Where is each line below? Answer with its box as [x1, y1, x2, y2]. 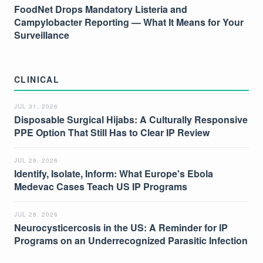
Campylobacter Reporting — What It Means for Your [14, 15, 244, 29]
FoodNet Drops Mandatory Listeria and [14, 2, 187, 16]
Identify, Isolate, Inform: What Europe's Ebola [14, 167, 213, 181]
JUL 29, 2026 [14, 156, 58, 165]
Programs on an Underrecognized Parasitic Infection [14, 234, 248, 248]
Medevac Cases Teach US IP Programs [14, 180, 187, 194]
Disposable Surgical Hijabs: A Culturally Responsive [14, 113, 248, 127]
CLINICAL [14, 73, 60, 86]
